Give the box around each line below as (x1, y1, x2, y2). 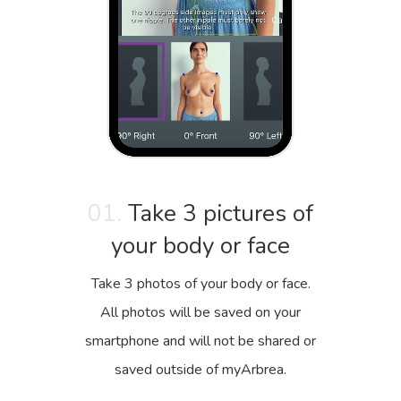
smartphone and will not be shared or (85, 330, 316, 351)
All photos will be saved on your (100, 302, 301, 322)
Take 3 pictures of (122, 197, 313, 229)
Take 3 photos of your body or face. (90, 273, 311, 294)
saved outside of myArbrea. (115, 359, 286, 380)
